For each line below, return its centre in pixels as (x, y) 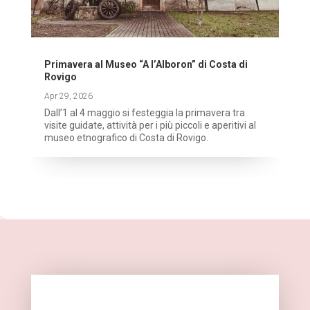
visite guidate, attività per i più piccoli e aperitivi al (150, 126)
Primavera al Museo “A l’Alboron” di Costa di (146, 65)
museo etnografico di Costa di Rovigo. (126, 138)
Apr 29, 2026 (68, 97)
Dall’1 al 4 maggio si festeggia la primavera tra (144, 113)
